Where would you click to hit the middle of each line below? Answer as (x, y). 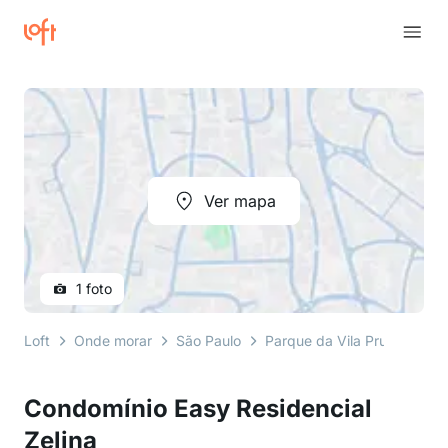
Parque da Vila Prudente (345, 340)
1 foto (94, 288)
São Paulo (208, 340)
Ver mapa (240, 200)
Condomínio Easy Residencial (198, 408)
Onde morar (113, 340)
